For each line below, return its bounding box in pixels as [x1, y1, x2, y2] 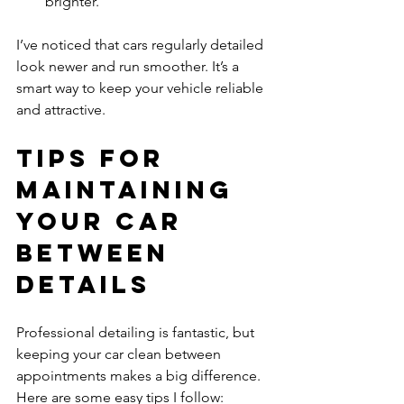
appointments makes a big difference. [16, 366, 264, 384]
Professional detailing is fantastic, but [16, 323, 258, 341]
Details [16, 268, 151, 299]
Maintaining [16, 173, 244, 205]
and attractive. [16, 100, 106, 118]
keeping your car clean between [16, 344, 225, 363]
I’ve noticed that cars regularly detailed [16, 35, 267, 53]
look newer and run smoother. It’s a [16, 57, 243, 75]
